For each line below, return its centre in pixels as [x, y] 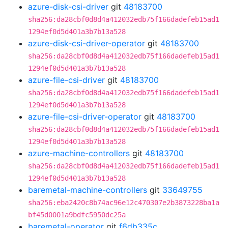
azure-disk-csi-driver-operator [87, 43]
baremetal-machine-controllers [88, 190]
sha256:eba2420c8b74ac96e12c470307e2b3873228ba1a [124, 203]
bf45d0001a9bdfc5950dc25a [77, 215]
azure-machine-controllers [79, 153]
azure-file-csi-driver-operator [85, 117]
